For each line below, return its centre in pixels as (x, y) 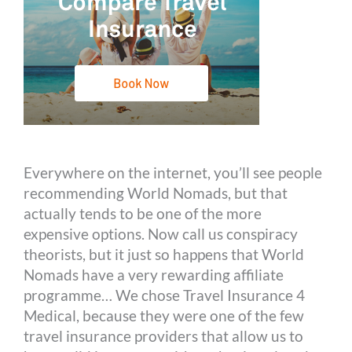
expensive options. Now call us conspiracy (161, 233)
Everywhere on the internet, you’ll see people (173, 172)
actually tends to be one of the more (143, 213)
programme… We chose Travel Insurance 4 (165, 295)
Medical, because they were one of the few (164, 315)
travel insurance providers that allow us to (164, 335)
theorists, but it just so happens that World (164, 254)
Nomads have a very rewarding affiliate (154, 274)
